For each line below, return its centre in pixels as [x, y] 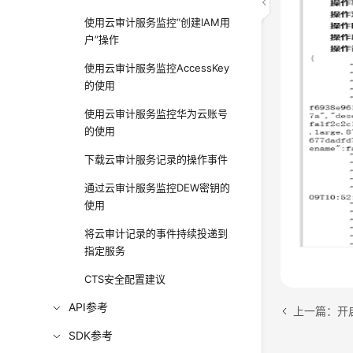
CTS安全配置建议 [125, 279]
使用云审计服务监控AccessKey [157, 68]
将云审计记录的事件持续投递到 [156, 233]
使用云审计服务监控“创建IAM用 [158, 22]
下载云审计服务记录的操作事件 [156, 159]
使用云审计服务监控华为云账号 [156, 113]
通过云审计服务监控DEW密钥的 [158, 188]
